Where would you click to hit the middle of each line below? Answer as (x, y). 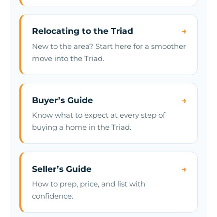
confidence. (53, 196)
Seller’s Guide (62, 169)
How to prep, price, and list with (89, 184)
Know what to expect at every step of (99, 115)
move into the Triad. (68, 59)
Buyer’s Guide (63, 100)
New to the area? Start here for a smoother (109, 46)
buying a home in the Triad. (82, 127)
